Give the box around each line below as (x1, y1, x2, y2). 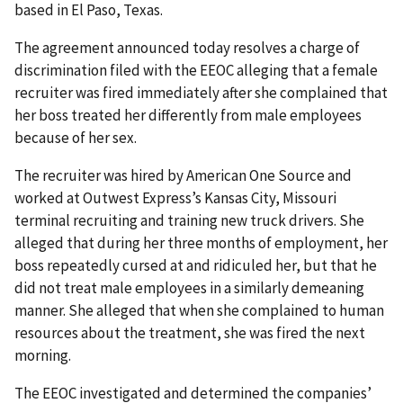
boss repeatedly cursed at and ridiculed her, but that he (14, 255, 377, 276)
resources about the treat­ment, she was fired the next (14, 323, 365, 344)
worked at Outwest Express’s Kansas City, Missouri (14, 188, 336, 209)
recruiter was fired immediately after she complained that (14, 83, 388, 103)
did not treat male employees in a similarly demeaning (14, 278, 364, 299)
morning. (14, 345, 71, 366)
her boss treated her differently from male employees (14, 105, 362, 126)
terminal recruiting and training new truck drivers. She (14, 210, 364, 231)
